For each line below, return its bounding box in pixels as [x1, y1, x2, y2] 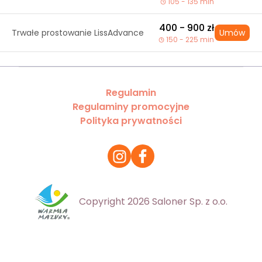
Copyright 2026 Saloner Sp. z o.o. [79, 195, 227, 208]
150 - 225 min [166, 35, 214, 44]
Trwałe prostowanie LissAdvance [12, 27, 144, 39]
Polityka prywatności [80, 114, 182, 127]
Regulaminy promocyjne [73, 100, 189, 113]
